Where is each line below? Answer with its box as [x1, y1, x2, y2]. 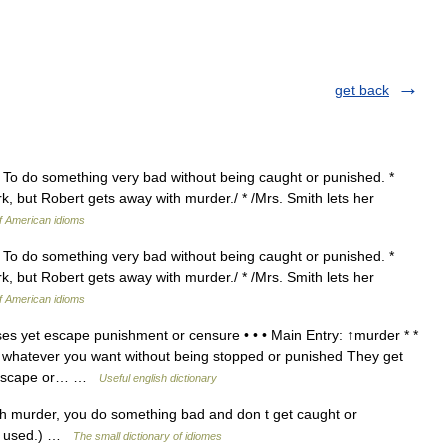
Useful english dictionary [99, 372, 217, 384]
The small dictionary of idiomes [73, 430, 222, 442]
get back [335, 82, 389, 98]
